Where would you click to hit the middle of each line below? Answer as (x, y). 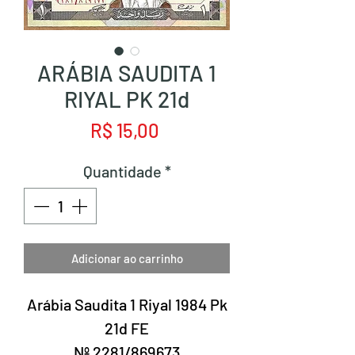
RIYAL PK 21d (127, 99)
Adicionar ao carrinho (127, 258)
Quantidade (122, 171)
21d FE (127, 328)
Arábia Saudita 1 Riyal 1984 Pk (127, 304)
